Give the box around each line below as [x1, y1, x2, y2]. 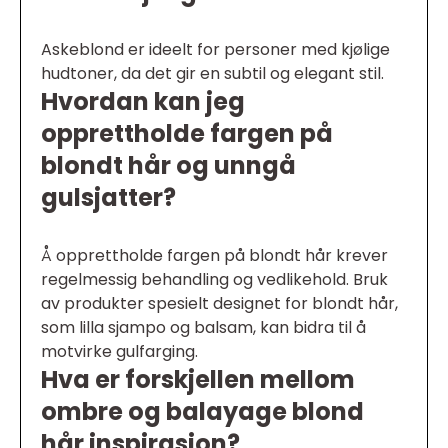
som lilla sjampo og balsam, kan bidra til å [41, 316, 366, 339]
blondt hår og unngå [41, 149, 296, 182]
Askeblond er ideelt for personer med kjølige [41, 38, 390, 61]
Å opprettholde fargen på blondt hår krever [41, 244, 388, 267]
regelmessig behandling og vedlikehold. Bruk [41, 268, 388, 291]
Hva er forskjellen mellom [41, 363, 355, 396]
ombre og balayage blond [41, 395, 364, 428]
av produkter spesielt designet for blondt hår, [41, 292, 398, 315]
